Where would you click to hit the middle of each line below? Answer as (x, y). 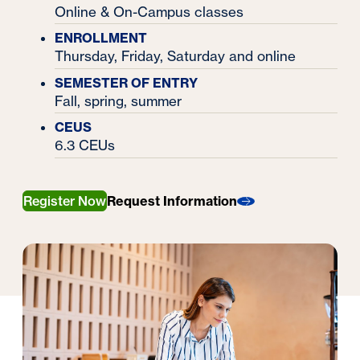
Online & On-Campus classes (149, 11)
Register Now (65, 201)
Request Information (172, 201)
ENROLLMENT (101, 38)
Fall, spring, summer (119, 100)
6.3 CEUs (85, 145)
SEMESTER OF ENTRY (127, 82)
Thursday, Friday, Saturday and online (176, 56)
